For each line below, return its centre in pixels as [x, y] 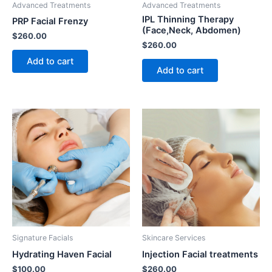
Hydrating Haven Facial [62, 254]
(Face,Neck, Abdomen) [192, 30]
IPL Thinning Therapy [188, 19]
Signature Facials [42, 238]
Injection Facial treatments [200, 254]
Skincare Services [174, 238]
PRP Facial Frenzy [50, 21]
